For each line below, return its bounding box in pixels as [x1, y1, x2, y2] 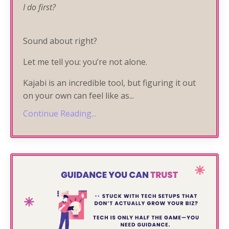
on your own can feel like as [23, 90, 129, 102]
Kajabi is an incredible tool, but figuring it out [23, 77, 196, 89]
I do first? [23, 2, 56, 13]
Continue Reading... [23, 108, 96, 120]
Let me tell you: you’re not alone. [23, 56, 147, 68]
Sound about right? [23, 35, 97, 47]
